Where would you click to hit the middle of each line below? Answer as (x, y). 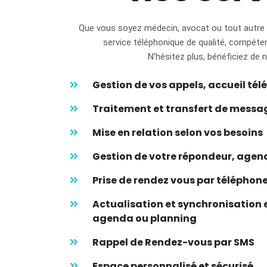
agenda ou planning (145, 218)
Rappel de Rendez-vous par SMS (173, 242)
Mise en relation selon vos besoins (178, 132)
